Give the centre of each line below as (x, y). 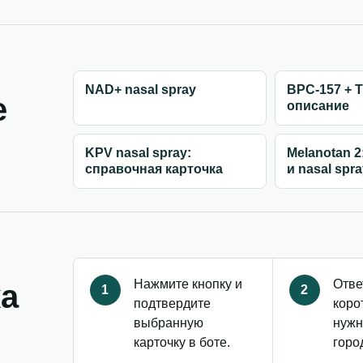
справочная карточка (154, 169)
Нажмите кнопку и (188, 284)
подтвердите (172, 303)
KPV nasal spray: (138, 153)
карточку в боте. (181, 342)
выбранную (168, 323)
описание (318, 106)
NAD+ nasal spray (140, 90)
